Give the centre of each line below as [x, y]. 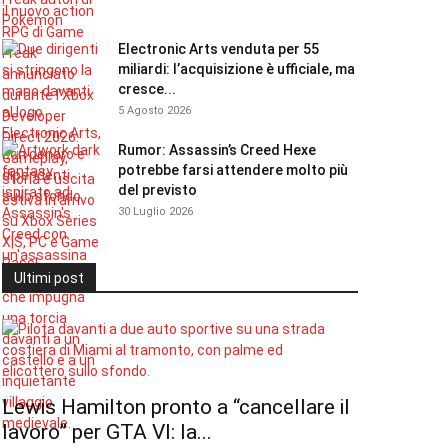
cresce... [147, 89]
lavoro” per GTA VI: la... [107, 432]
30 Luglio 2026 [155, 211]
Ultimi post [49, 278]
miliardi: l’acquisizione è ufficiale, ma [236, 69]
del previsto [157, 190]
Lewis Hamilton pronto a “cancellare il [176, 407]
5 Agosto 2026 [154, 110]
